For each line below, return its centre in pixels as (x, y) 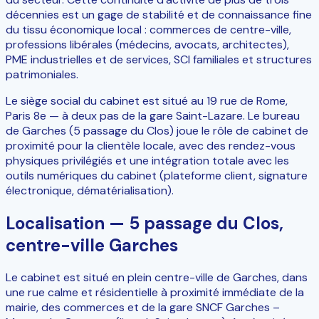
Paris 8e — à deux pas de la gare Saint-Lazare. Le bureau (153, 115)
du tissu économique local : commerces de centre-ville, (148, 29)
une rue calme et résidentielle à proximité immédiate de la (155, 293)
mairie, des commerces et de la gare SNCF (114, 308)
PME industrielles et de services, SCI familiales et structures (159, 59)
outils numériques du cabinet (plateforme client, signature (157, 175)
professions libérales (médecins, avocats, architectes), (147, 44)
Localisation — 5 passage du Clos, (145, 223)
